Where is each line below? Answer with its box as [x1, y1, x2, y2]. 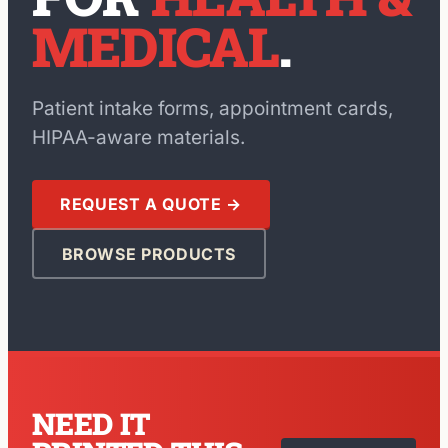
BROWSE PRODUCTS [61, 243, 237, 264]
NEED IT [32, 404, 150, 443]
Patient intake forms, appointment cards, [32, 97, 393, 120]
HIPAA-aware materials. [32, 126, 245, 149]
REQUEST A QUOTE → [60, 194, 242, 214]
